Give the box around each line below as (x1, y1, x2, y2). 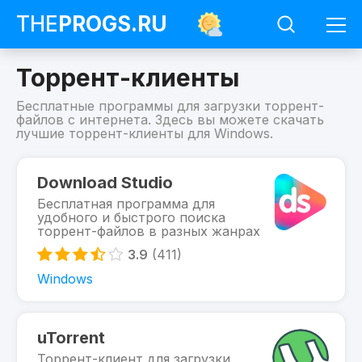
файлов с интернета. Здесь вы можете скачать (16, 112, 324, 128)
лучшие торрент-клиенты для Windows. (16, 125, 273, 141)
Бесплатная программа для (37, 196, 215, 212)
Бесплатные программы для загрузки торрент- (16, 98, 324, 114)
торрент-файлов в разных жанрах (37, 223, 260, 239)
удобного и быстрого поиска (37, 209, 225, 225)
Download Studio (37, 173, 173, 192)
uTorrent (37, 328, 105, 347)
